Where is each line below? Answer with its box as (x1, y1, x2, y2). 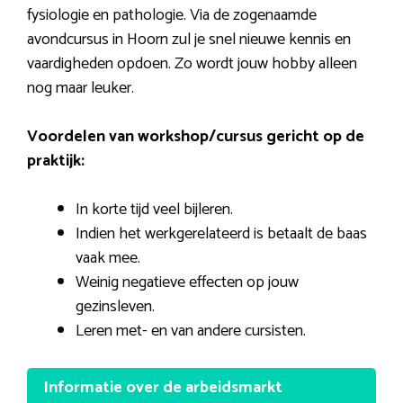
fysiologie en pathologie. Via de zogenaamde (27, 2, 317, 30)
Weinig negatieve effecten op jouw (76, 269, 299, 297)
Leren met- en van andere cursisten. (76, 318, 306, 345)
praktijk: (27, 148, 85, 175)
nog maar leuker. (27, 75, 134, 103)
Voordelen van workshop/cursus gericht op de (27, 123, 364, 151)
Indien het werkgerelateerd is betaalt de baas (76, 220, 367, 248)
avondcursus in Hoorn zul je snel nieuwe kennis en (27, 26, 351, 54)
